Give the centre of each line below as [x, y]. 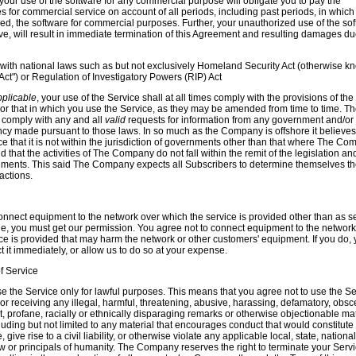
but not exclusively [155, 66]
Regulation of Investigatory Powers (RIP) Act [126, 77]
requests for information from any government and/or [239, 120]
